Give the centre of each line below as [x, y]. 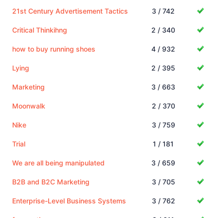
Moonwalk [29, 106]
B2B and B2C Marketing [51, 182]
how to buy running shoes [54, 49]
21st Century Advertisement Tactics [70, 11]
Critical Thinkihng [40, 30]
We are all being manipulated [58, 163]
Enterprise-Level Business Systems [69, 200]
